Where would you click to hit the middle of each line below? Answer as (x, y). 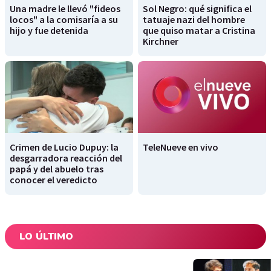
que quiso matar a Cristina (199, 30)
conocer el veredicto (54, 180)
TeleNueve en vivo (181, 147)
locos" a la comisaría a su (64, 19)
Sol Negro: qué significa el (197, 8)
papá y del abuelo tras (57, 169)
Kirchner (161, 41)
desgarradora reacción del (66, 158)
